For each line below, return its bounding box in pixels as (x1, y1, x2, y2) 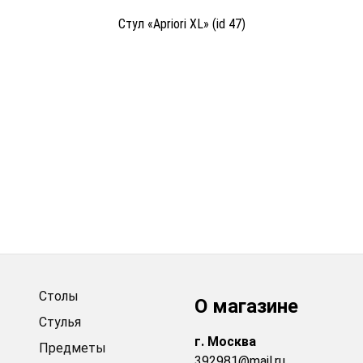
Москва (207, 333, 256, 349)
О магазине (194, 294, 298, 318)
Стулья (39, 314, 81, 330)
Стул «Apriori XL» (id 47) (117, 16, 246, 32)
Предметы (39, 340, 106, 356)
